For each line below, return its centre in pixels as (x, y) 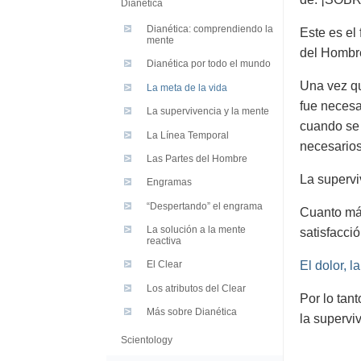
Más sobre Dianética (192, 312)
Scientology (147, 340)
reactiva (164, 241)
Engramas (169, 183)
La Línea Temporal (188, 135)
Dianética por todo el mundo (209, 64)
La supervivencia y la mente (208, 112)
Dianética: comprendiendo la (210, 29)
